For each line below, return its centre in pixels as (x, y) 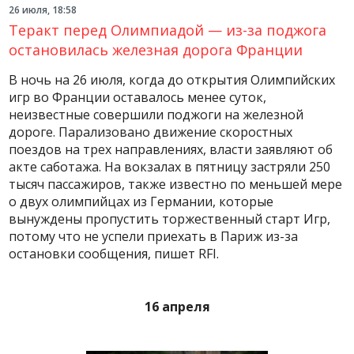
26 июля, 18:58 (43, 10)
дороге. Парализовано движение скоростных (151, 132)
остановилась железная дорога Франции (156, 50)
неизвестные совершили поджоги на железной (156, 115)
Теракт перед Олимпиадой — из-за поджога (168, 30)
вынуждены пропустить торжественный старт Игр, (170, 219)
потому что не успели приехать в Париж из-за (154, 236)
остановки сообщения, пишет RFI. (114, 254)
